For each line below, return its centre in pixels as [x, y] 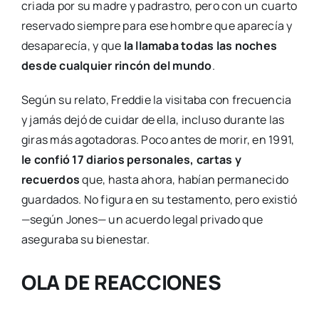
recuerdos [52, 179]
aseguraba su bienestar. [85, 239]
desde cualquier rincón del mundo [116, 65]
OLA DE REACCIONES [121, 282]
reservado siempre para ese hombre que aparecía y [157, 25]
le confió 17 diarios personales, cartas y [131, 159]
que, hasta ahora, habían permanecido [185, 179]
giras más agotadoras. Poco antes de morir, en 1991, [158, 139]
